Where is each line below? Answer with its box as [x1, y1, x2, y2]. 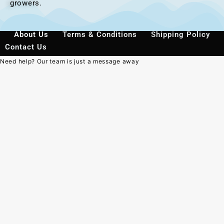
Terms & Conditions [62, 29, 137, 39]
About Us [14, 29, 48, 39]
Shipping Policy [151, 29, 210, 39]
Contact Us [5, 42, 47, 51]
